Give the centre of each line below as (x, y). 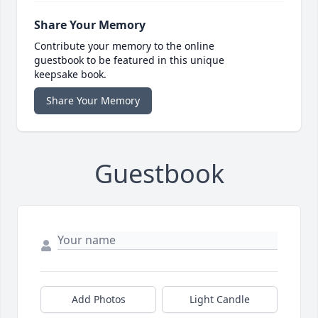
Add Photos (98, 300)
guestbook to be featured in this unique (129, 60)
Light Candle (220, 300)
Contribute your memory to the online (124, 46)
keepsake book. (70, 75)
